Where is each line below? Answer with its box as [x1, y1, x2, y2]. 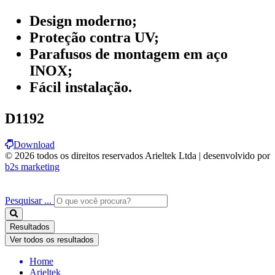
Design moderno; [29, 12, 137, 29]
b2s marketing [5, 161, 60, 172]
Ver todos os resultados [10, 234, 94, 244]
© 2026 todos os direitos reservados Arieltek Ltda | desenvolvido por [5, 150, 270, 161]
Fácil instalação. [29, 79, 132, 95]
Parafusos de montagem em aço [29, 45, 228, 62]
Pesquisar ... [5, 195, 52, 206]
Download [14, 139, 55, 150]
